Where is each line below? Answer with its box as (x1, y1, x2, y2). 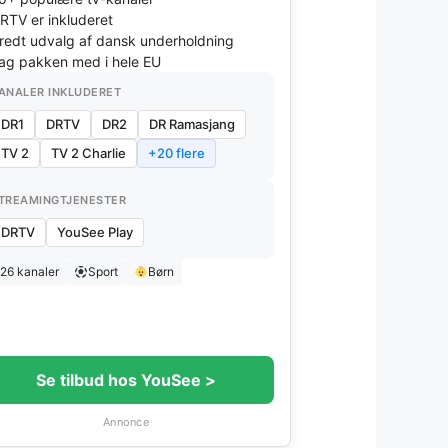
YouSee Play (57, 224, 133, 240)
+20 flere (148, 145, 205, 161)
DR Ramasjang (149, 116, 235, 132)
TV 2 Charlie (51, 145, 126, 161)
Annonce (103, 415, 149, 429)
